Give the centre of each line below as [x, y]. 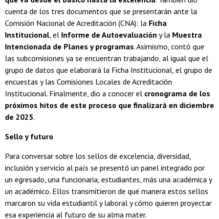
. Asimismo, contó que [169, 47]
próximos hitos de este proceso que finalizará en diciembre [109, 105]
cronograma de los [177, 94]
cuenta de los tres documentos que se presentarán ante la [101, 11]
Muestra [187, 35]
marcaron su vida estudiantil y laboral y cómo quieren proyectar [108, 203]
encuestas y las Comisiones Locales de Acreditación [88, 82]
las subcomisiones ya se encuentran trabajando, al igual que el [107, 58]
